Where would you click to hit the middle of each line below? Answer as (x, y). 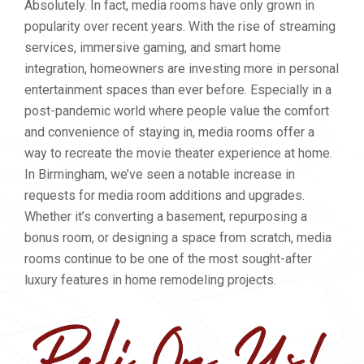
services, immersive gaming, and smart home (153, 48)
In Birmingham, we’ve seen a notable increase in (160, 174)
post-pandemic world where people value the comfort (177, 111)
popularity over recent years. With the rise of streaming (180, 26)
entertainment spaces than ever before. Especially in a (178, 90)
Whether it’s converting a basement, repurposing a (166, 217)
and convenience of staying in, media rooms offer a (169, 132)
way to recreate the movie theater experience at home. (178, 153)
